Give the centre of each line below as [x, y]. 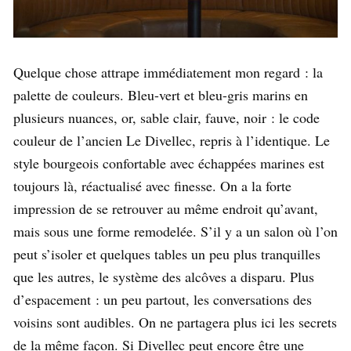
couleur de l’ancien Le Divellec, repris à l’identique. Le [172, 141]
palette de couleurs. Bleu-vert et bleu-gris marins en [161, 95]
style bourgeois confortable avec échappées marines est [169, 163]
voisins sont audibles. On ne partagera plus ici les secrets [175, 322]
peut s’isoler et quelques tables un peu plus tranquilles [167, 254]
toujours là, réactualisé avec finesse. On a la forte [152, 186]
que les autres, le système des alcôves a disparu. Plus [164, 277]
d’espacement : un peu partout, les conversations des [163, 300]
